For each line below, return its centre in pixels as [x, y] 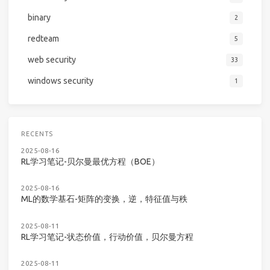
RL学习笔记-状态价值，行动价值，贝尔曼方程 [107, 237]
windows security [60, 81]
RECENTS [37, 134]
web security [52, 60]
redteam [43, 39]
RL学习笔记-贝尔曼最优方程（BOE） [90, 161]
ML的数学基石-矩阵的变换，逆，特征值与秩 [104, 199]
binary [39, 18]
